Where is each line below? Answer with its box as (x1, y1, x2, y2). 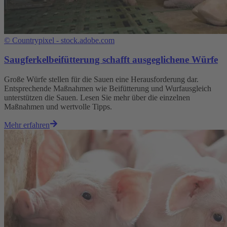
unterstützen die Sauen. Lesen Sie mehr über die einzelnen (4, 93, 190, 102)
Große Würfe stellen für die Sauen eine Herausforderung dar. (4, 75, 199, 84)
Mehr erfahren (4, 121, 50, 130)
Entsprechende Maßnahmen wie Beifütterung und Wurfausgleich (4, 84, 211, 93)
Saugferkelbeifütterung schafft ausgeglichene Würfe (4, 54, 218, 65)
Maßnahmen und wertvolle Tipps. (4, 102, 112, 111)
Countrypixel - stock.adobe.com (12, 35, 115, 45)
